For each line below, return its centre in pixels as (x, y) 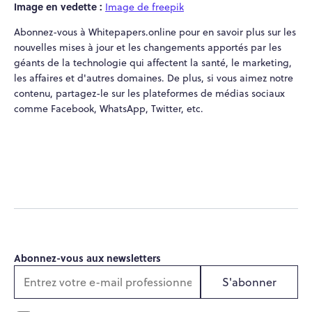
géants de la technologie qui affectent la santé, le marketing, (153, 62)
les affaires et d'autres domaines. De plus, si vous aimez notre (154, 78)
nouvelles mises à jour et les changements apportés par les (148, 47)
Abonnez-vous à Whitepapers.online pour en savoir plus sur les (155, 32)
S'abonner (249, 282)
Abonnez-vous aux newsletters (87, 257)
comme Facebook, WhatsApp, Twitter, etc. (109, 108)
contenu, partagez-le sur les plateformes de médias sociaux (149, 93)
